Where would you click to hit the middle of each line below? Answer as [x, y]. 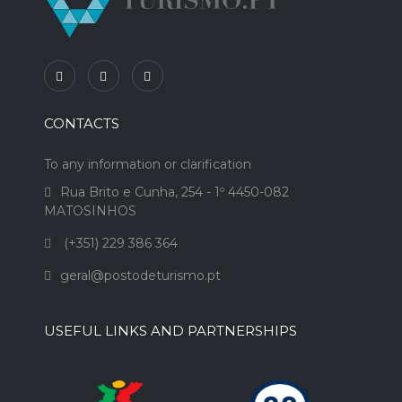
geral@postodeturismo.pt [140, 275]
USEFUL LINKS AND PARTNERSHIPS [170, 330]
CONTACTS [81, 123]
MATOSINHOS [90, 210]
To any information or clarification [147, 164]
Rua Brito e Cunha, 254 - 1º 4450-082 [174, 192]
